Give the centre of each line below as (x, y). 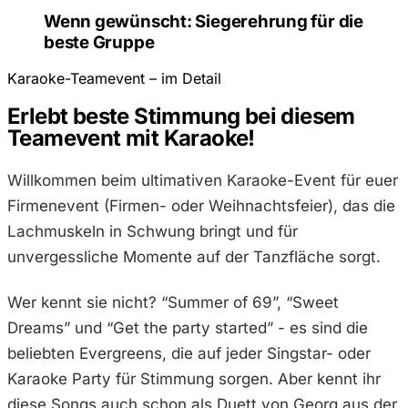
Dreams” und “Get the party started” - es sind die (188, 327)
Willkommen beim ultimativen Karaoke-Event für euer (203, 181)
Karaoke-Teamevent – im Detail (114, 79)
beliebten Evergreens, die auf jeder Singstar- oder (189, 353)
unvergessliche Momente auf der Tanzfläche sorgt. (194, 257)
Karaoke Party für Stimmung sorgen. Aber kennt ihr (194, 378)
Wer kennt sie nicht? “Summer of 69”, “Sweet (173, 302)
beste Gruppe (99, 42)
